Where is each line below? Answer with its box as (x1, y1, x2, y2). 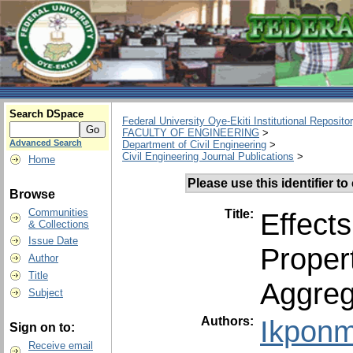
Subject (28, 287, 63, 299)
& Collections (28, 218, 89, 230)
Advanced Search (9, 138, 82, 147)
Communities (28, 206, 88, 218)
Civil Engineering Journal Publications (122, 150, 294, 163)
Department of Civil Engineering (122, 139, 266, 151)
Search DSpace (9, 108, 84, 120)
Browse (9, 188, 55, 201)
